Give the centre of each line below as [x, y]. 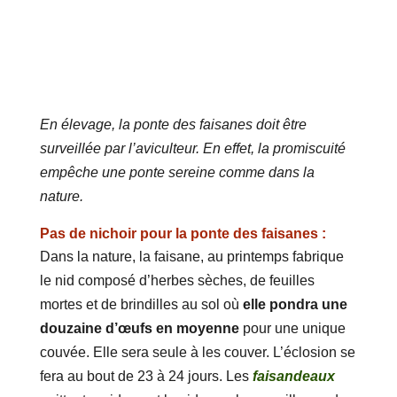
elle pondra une [295, 305]
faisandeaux [293, 377]
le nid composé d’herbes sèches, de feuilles [177, 281]
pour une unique [292, 329]
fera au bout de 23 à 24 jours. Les [146, 377]
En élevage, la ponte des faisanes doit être [173, 125]
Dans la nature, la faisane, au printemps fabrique [191, 257]
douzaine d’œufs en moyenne [139, 329]
